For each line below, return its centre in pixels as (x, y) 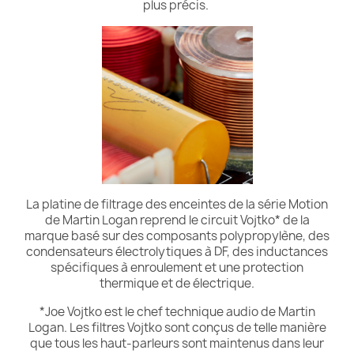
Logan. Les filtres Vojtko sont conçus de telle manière (177, 328)
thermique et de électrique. (177, 283)
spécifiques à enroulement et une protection (177, 267)
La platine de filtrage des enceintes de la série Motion (177, 204)
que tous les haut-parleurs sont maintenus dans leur (177, 343)
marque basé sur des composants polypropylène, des (177, 236)
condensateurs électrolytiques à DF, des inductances (177, 252)
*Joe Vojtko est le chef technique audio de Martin (177, 312)
